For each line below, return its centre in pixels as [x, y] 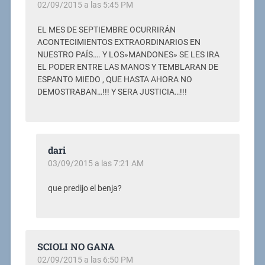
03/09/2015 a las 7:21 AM [96, 164]
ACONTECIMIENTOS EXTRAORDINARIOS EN [119, 43]
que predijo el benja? [85, 189]
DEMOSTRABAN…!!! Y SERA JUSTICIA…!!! [112, 92]
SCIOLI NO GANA [76, 247]
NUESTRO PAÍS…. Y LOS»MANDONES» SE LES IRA [128, 55]
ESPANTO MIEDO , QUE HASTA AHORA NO [114, 80]
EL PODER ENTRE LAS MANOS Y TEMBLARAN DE [127, 67]
